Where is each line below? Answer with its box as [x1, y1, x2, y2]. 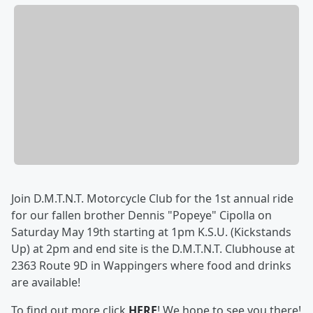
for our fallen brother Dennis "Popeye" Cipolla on [11, 208, 272, 224]
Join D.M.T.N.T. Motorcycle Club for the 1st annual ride [11, 191, 293, 207]
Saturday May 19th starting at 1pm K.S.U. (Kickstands [11, 224, 291, 240]
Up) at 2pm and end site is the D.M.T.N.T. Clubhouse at [11, 241, 295, 257]
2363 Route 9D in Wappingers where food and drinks [11, 258, 291, 274]
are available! [11, 275, 83, 291]
